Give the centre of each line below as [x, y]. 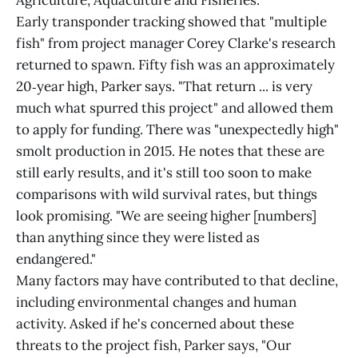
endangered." [56, 259]
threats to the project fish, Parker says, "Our [153, 345]
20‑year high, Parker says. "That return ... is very [164, 86]
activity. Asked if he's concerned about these [155, 324]
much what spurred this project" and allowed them [175, 108]
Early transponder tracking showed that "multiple [171, 22]
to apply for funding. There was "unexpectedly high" [177, 129]
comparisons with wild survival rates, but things [167, 194]
